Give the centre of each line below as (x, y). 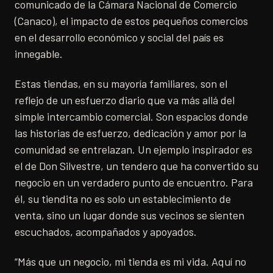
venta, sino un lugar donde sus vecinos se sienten (129, 215)
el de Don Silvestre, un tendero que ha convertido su (136, 166)
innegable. (39, 54)
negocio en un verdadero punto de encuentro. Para (134, 183)
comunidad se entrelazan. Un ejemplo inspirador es (133, 150)
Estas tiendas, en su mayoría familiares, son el (121, 84)
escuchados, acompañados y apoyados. (106, 232)
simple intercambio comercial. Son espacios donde (131, 117)
